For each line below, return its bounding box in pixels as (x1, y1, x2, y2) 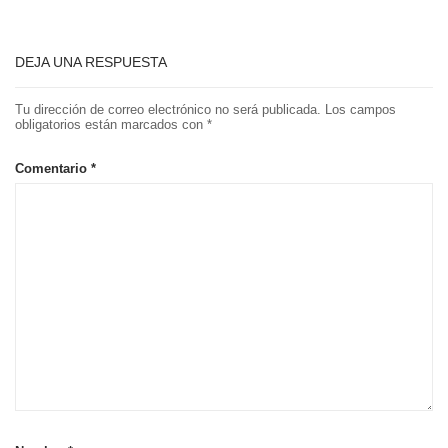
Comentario (15, 161, 91, 177)
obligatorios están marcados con (15, 117, 207, 133)
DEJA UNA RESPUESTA (15, 53, 167, 70)
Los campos (325, 102, 396, 118)
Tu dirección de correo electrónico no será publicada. (15, 102, 321, 118)
